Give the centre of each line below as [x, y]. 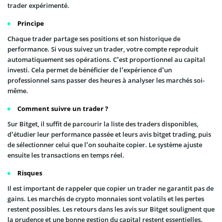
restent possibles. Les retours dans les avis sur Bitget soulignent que [111, 209]
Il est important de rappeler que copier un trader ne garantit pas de [111, 189]
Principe [31, 24]
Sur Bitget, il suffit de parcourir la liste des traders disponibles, [103, 124]
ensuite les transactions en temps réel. [66, 155]
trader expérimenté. [38, 6]
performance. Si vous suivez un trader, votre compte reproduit [103, 49]
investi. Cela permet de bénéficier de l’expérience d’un [90, 70]
